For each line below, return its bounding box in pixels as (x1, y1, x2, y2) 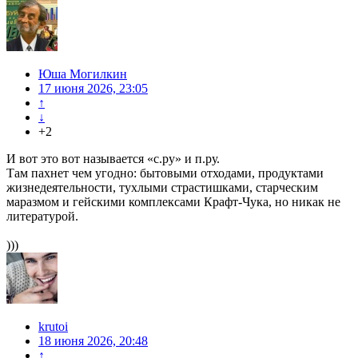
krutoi (38, 320, 68, 334)
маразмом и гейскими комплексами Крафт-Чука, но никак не (6, 195, 340, 209)
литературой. (6, 209, 78, 224)
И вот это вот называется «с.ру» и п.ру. (6, 152, 220, 166)
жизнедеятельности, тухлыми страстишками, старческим (6, 181, 318, 195)
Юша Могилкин (38, 67, 127, 82)
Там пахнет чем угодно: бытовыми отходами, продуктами (6, 166, 324, 181)
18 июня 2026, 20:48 (38, 334, 148, 348)
